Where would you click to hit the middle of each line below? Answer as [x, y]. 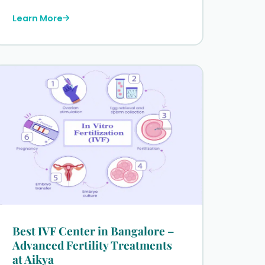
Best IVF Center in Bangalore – [93, 230]
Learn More [37, 18]
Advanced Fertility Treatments [92, 245]
